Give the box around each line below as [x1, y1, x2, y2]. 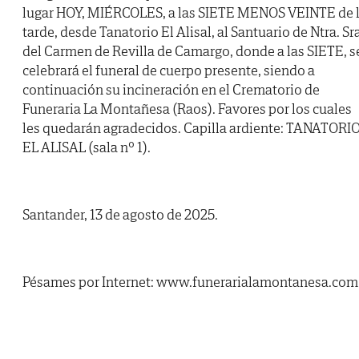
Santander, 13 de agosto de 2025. [22, 205, 218, 224]
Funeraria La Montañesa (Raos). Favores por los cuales [22, 99, 352, 119]
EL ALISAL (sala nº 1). [22, 138, 151, 157]
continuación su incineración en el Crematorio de [22, 80, 320, 99]
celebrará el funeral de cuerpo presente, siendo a [22, 61, 315, 80]
